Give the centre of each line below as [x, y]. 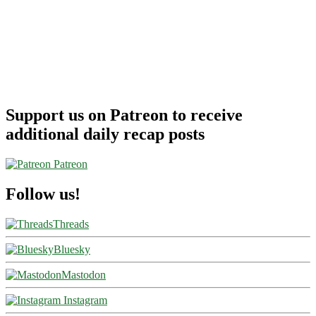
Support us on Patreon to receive [124, 115]
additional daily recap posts [105, 134]
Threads [71, 224]
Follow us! [43, 194]
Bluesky [72, 250]
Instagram [84, 300]
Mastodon [84, 275]
